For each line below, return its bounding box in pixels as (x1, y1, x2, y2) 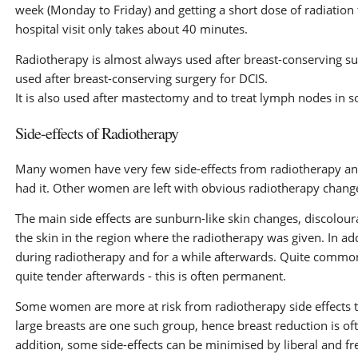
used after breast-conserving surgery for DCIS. (14, 70, 268, 86)
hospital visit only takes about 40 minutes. (14, 21, 248, 37)
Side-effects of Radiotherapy (14, 122, 178, 144)
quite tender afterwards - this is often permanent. (14, 268, 286, 284)
